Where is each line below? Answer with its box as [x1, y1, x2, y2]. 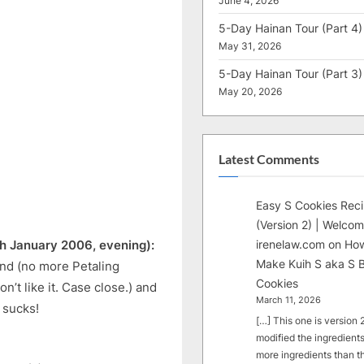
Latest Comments [219, 151, 319, 167]
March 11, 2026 [256, 295, 322, 306]
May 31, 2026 [219, 41, 281, 53]
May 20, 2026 [219, 86, 282, 98]
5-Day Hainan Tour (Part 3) [219, 67, 362, 81]
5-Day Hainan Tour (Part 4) [219, 21, 362, 36]
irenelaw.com [256, 237, 326, 252]
